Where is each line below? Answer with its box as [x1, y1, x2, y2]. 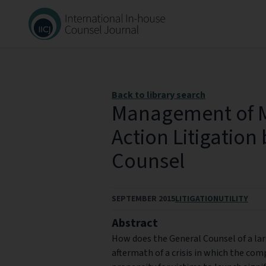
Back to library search [112, 88, 205, 102]
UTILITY [218, 193, 248, 205]
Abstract [112, 215, 158, 232]
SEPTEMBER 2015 [112, 193, 175, 205]
